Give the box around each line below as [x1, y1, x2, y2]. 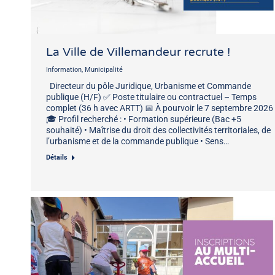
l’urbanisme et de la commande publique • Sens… [46, 136, 229, 146]
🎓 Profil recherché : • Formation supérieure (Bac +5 [46, 114, 241, 124]
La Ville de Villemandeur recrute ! [46, 45, 230, 59]
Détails [46, 153, 68, 161]
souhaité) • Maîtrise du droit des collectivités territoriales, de [46, 125, 271, 135]
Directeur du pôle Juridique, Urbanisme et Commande [46, 80, 251, 91]
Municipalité [85, 65, 123, 74]
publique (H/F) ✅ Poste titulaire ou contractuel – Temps [46, 91, 257, 102]
